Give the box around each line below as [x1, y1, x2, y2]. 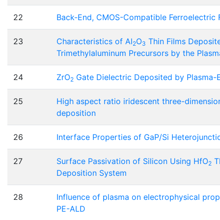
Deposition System [56, 168, 127, 178]
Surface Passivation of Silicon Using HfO [56, 156, 208, 166]
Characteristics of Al [56, 36, 133, 47]
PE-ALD [56, 204, 85, 214]
